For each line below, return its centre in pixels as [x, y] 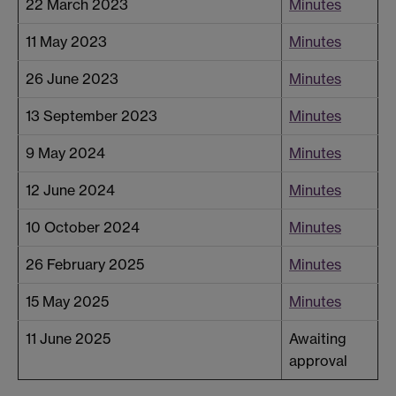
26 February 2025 [85, 265]
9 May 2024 [65, 153]
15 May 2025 [67, 302]
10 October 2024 [83, 228]
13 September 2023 [91, 116]
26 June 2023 [72, 79]
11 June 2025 [68, 339]
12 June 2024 [70, 190]
